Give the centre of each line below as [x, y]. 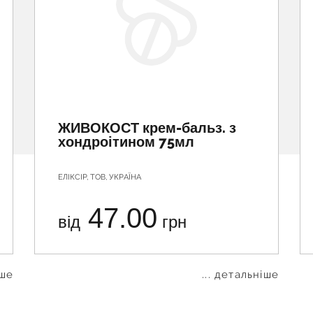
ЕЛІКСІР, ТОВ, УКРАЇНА [100, 177]
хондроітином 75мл [126, 142]
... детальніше [240, 275]
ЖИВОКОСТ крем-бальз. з [147, 128]
